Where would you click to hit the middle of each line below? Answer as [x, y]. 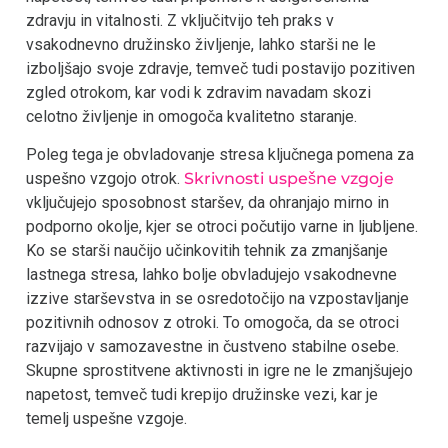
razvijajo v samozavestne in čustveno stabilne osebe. [212, 346]
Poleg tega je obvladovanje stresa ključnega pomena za [220, 154]
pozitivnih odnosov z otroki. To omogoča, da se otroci [212, 322]
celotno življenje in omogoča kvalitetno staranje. [191, 116]
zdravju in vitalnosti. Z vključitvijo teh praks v [180, 20]
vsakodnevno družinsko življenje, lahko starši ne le [201, 44]
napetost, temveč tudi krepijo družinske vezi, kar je [202, 394]
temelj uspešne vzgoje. [106, 418]
